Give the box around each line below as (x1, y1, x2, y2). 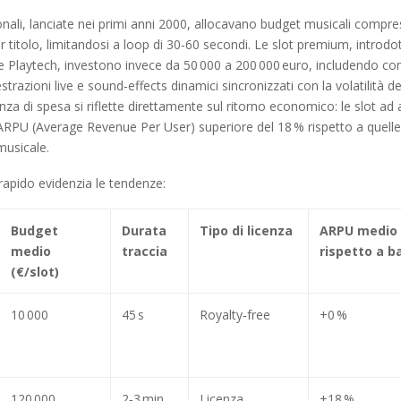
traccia (122, 242, 167, 260)
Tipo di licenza (200, 221, 293, 239)
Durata (122, 221, 166, 239)
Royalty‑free (200, 305, 270, 323)
